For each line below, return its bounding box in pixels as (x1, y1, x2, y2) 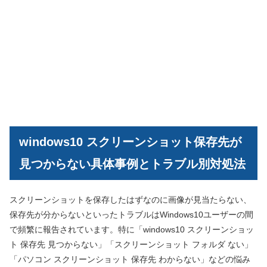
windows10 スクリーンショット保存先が (19, 135, 241, 149)
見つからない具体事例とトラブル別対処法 (19, 157, 246, 171)
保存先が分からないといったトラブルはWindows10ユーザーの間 (10, 209, 253, 219)
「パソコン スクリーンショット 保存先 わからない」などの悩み (10, 254, 250, 264)
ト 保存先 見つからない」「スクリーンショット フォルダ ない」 (10, 239, 253, 249)
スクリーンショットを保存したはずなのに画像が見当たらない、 (10, 194, 252, 204)
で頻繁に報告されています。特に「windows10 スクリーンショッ (10, 224, 254, 234)
